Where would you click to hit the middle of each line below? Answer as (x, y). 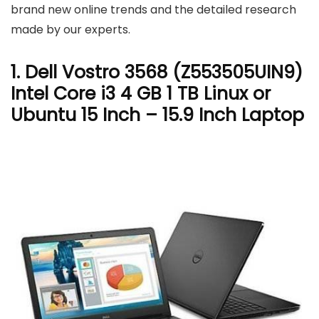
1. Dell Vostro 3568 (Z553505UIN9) (157, 72)
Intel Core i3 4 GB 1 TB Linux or (141, 94)
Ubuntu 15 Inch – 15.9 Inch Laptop (157, 115)
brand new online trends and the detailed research (153, 10)
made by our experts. (70, 30)
